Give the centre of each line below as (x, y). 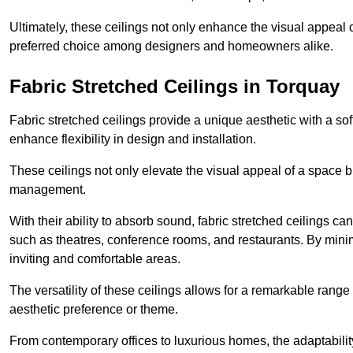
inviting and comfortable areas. (95, 259)
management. (48, 190)
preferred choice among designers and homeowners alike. (171, 46)
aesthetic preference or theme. (94, 310)
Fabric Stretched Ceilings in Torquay (175, 87)
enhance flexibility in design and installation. (133, 139)
